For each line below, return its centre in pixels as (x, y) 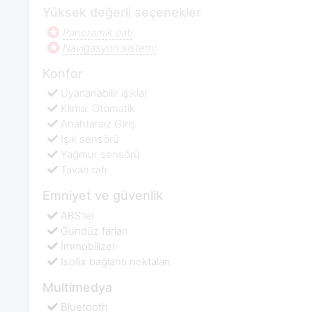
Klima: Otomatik (98, 109)
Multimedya (77, 287)
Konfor (62, 73)
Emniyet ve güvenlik (102, 196)
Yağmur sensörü (101, 155)
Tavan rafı (84, 170)
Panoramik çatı (98, 32)
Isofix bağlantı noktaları (116, 261)
